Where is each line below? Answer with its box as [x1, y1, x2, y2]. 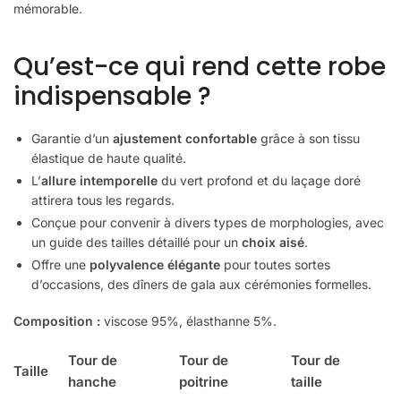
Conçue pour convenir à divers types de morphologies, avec [31, 214, 384, 230]
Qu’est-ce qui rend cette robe [13, 48, 386, 84]
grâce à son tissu [257, 130, 360, 146]
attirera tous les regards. [31, 192, 175, 208]
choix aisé [242, 234, 304, 250]
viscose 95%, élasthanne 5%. [100, 313, 277, 329]
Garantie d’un [31, 130, 113, 146]
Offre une [31, 256, 90, 272]
